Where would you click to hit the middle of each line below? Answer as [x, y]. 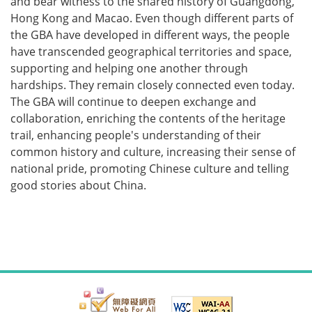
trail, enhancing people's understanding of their [136, 135]
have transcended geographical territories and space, [151, 52]
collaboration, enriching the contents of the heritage [148, 119]
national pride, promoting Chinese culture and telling [150, 169]
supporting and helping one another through [129, 69]
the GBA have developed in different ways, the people [150, 35]
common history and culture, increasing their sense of [153, 152]
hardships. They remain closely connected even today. [153, 85]
